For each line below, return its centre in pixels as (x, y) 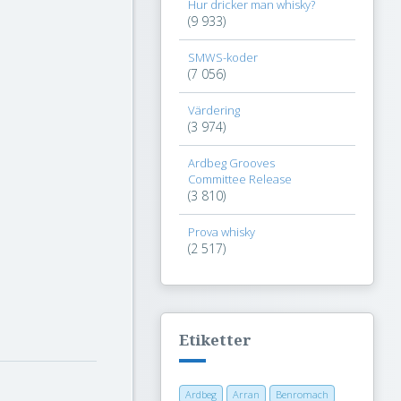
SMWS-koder (223, 57)
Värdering (214, 110)
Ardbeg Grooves (231, 163)
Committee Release (240, 179)
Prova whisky (222, 232)
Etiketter (215, 340)
